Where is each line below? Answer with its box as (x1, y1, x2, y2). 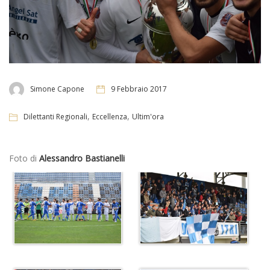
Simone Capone (30, 84, 84, 95)
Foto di (9, 152, 39, 164)
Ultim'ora (132, 111, 164, 122)
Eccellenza (92, 111, 127, 122)
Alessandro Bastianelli (39, 152, 125, 164)
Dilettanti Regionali (24, 111, 87, 122)
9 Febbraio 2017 (111, 84, 167, 95)
